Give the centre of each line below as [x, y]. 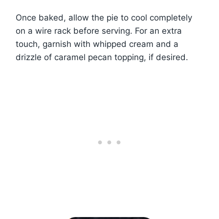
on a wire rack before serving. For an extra [99, 31]
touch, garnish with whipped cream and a [97, 44]
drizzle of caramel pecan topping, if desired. [102, 57]
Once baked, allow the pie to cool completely [104, 18]
